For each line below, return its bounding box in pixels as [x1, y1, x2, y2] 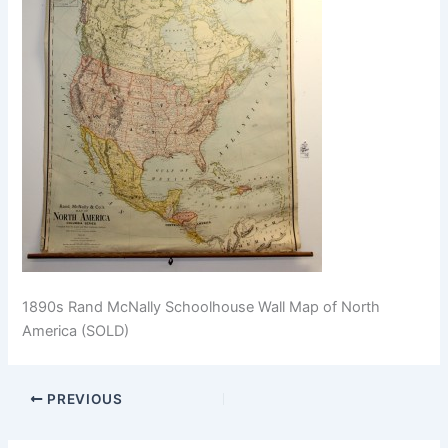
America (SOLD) [22, 322, 130, 341]
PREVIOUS [43, 391, 123, 407]
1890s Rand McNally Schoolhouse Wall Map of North [22, 298, 381, 317]
